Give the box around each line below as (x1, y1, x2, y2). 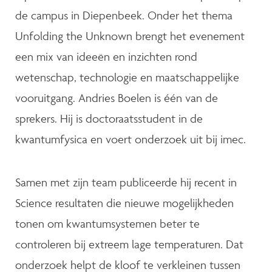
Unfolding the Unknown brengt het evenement (15, 28, 245, 43)
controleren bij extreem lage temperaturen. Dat (15, 237, 243, 252)
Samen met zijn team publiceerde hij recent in (15, 175, 237, 190)
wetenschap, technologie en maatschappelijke (15, 69, 239, 84)
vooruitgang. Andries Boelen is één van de (15, 90, 218, 105)
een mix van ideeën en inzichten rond (15, 49, 197, 64)
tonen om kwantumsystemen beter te (15, 216, 200, 231)
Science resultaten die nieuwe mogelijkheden (15, 195, 234, 211)
